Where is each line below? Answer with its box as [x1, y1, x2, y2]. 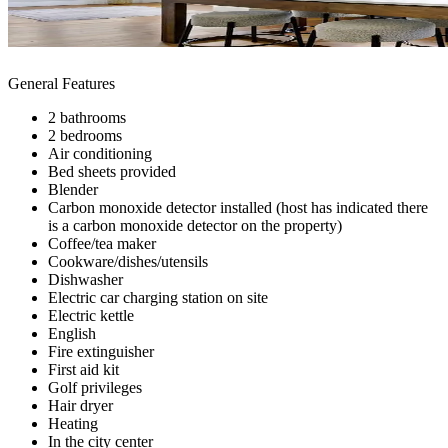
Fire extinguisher [48, 342, 154, 360]
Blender [48, 180, 98, 198]
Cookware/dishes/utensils [48, 252, 208, 270]
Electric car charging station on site [48, 288, 268, 306]
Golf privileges [48, 378, 142, 396]
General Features [8, 74, 115, 92]
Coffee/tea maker [48, 234, 156, 252]
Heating [48, 414, 98, 432]
